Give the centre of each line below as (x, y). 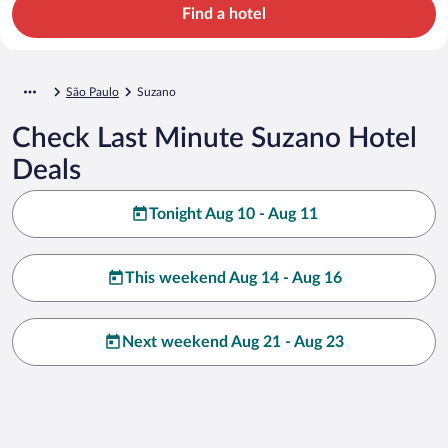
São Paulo (92, 91)
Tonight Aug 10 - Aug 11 (233, 213)
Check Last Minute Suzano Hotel (214, 137)
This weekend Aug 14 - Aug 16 (233, 277)
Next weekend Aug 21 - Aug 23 (233, 341)
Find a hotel (224, 13)
